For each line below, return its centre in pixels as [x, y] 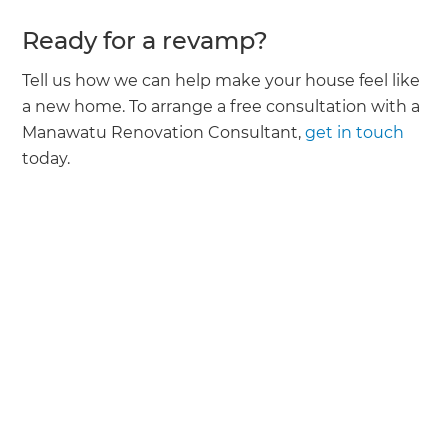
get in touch [355, 132]
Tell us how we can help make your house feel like [221, 80]
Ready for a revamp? [145, 40]
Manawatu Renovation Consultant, [164, 132]
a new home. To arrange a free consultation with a [221, 106]
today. [46, 158]
